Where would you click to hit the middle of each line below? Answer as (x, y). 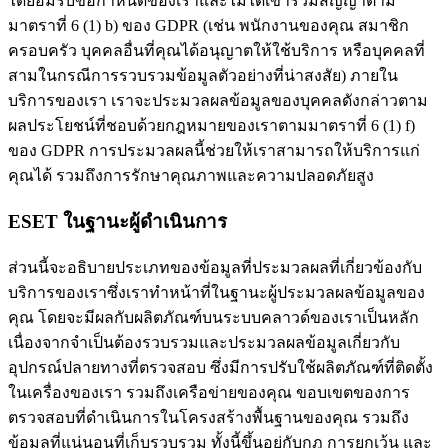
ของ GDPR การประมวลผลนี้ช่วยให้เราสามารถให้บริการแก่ (214, 151)
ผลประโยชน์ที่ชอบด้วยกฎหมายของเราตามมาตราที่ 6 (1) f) (211, 126)
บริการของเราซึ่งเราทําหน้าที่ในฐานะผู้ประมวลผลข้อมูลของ (216, 292)
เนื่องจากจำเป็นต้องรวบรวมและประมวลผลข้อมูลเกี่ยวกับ (204, 342)
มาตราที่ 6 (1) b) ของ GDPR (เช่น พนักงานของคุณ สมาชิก (208, 26)
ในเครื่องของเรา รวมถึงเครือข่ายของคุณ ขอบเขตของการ (209, 392)
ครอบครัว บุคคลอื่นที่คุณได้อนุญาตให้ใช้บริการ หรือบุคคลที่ (216, 51)
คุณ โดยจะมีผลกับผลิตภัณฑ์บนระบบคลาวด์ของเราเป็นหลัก (213, 317)
